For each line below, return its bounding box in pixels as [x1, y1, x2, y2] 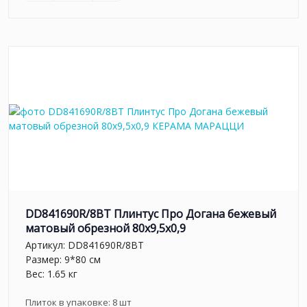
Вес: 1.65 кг [25, 267, 77, 281]
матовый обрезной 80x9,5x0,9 [25, 220, 186, 236]
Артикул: [25, 238, 68, 252]
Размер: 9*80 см [25, 253, 101, 267]
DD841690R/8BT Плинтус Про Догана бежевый [25, 206, 276, 221]
